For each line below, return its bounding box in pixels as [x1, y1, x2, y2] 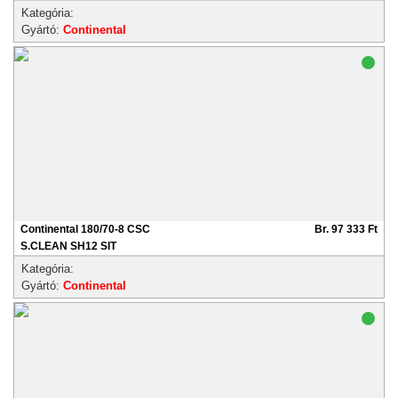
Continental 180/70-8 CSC [20, 223, 150, 235]
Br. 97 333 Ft [314, 223, 378, 235]
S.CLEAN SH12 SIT [20, 240, 116, 252]
